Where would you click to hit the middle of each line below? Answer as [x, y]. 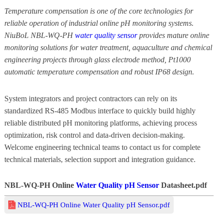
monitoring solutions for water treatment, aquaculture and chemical [108, 48]
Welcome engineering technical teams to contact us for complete [102, 147]
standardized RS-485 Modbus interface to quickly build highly [100, 111]
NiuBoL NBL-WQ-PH [39, 36]
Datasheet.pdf [183, 185]
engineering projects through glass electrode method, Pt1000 [97, 60]
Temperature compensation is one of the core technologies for [99, 11]
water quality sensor [106, 36]
